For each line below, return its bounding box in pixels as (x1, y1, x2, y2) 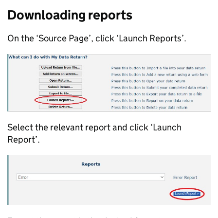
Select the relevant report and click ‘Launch (7, 122, 182, 133)
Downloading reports (7, 7, 135, 23)
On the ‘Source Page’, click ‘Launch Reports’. (7, 33, 186, 44)
